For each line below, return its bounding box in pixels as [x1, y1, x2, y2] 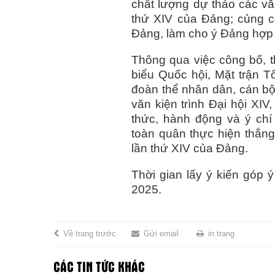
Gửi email [144, 229, 179, 239]
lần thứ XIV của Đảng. [131, 142, 249, 155]
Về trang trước [63, 229, 116, 239]
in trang [208, 229, 234, 239]
